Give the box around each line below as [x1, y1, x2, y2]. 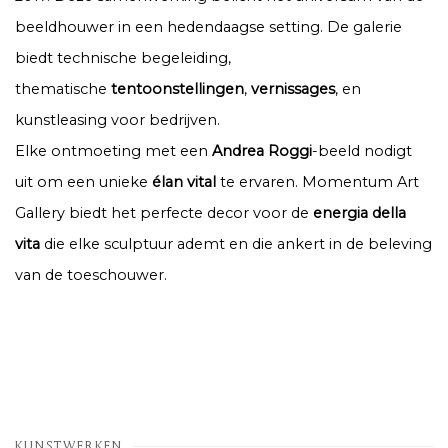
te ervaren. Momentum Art [216, 173, 419, 192]
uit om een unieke [15, 173, 152, 192]
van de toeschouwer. [15, 266, 167, 285]
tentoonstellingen [111, 80, 244, 99]
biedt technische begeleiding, [15, 49, 231, 68]
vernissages [251, 80, 335, 99]
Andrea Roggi [212, 142, 312, 161]
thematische [15, 80, 111, 99]
